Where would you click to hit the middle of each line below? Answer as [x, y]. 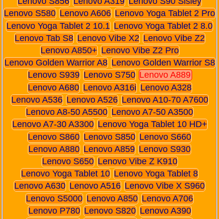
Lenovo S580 [30, 13]
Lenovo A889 [165, 75]
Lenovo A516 [95, 186]
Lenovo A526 [92, 99]
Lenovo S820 [110, 210]
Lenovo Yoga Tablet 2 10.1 [58, 26]
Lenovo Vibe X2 [108, 38]
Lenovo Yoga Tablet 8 [156, 174]
